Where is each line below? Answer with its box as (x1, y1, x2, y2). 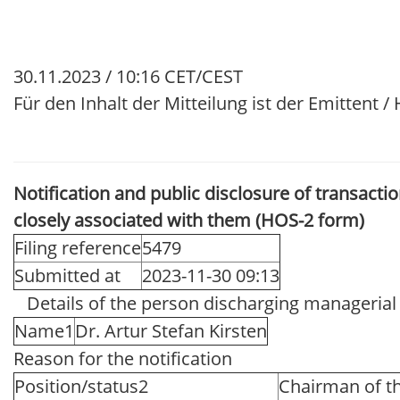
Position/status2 (14, 373, 148, 398)
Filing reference (14, 235, 141, 260)
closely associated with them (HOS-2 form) (13, 207, 364, 232)
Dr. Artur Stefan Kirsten (75, 318, 267, 343)
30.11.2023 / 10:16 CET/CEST (13, 63, 243, 88)
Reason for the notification (13, 346, 232, 371)
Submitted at (14, 262, 121, 287)
